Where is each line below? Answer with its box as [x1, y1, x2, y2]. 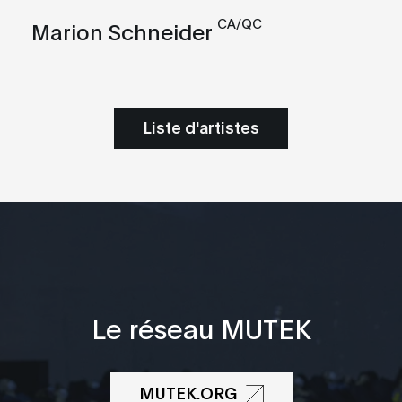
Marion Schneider [31, 15, 213, 45]
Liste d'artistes [143, 115, 259, 137]
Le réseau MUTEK [91, 309, 311, 345]
